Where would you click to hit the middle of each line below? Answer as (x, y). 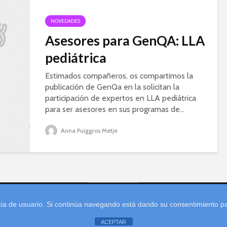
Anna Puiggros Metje (88, 130)
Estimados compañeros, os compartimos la (119, 76)
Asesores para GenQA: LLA (125, 41)
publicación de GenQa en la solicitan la (112, 87)
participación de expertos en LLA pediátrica (121, 98)
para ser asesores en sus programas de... (115, 109)
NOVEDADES (65, 21)
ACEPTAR (113, 222)
